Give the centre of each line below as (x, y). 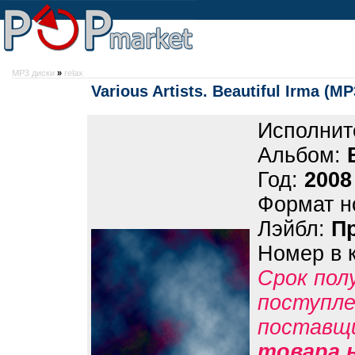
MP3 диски (33, 73)
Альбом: (302, 155)
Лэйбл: (294, 229)
